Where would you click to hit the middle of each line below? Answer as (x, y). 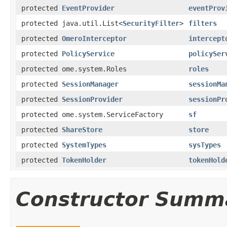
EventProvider (88, 8)
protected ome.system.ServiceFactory (92, 114)
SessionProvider (92, 99)
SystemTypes (84, 145)
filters (203, 23)
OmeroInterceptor (94, 38)
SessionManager (90, 84)
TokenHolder (84, 160)
